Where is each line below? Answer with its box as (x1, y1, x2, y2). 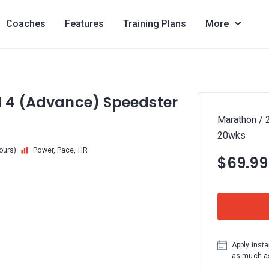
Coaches (5, 18, 46, 29)
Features (64, 18, 104, 29)
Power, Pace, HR (33, 146, 88, 154)
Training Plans (122, 18, 186, 29)
